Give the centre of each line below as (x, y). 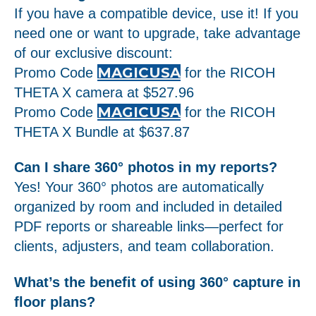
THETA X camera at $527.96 (104, 92)
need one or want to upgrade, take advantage (157, 33)
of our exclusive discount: (93, 53)
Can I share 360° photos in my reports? (146, 168)
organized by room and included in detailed (148, 207)
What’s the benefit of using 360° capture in (157, 282)
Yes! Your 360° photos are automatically (139, 187)
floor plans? (55, 302)
